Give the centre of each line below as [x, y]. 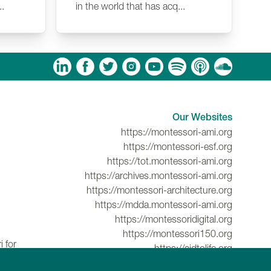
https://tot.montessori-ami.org [170, 161]
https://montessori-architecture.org [159, 190]
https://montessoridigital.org [174, 219]
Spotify [28, 65]
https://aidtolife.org [193, 248]
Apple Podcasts [69, 65]
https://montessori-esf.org [178, 147]
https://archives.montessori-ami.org [158, 176]
